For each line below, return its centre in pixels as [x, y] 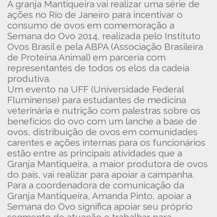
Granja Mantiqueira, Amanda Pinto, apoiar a [99, 196]
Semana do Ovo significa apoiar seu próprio [100, 206]
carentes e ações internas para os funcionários [106, 142]
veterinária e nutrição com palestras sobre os [104, 110]
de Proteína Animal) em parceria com [86, 57]
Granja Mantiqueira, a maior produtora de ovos [108, 164]
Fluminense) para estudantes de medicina [97, 100]
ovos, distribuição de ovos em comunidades [102, 132]
